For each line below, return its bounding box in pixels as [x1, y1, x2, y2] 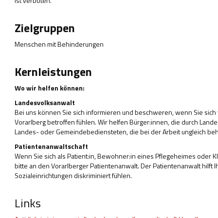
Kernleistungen [15, 63, 92, 80]
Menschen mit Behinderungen [15, 39, 104, 49]
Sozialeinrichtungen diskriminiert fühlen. [15, 170, 132, 181]
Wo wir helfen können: [15, 83, 85, 93]
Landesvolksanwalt [15, 97, 75, 108]
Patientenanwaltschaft [15, 141, 88, 151]
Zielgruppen [15, 19, 75, 36]
